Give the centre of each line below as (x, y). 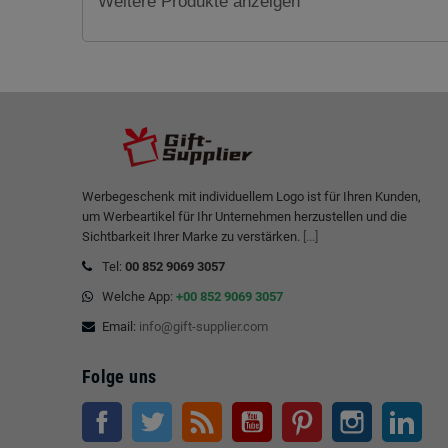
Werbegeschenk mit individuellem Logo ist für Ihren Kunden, (251, 196)
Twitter (192, 411)
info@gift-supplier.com (203, 326)
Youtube (295, 411)
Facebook (150, 411)
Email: (120, 326)
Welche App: (139, 296)
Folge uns (119, 376)
